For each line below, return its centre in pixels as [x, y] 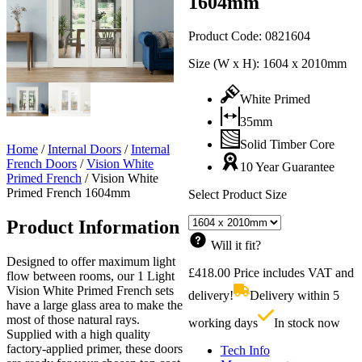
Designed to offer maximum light [91, 262]
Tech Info [245, 351]
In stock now [307, 323]
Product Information [93, 227]
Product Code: [226, 36]
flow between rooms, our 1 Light [90, 276]
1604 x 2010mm [304, 64]
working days [223, 323]
